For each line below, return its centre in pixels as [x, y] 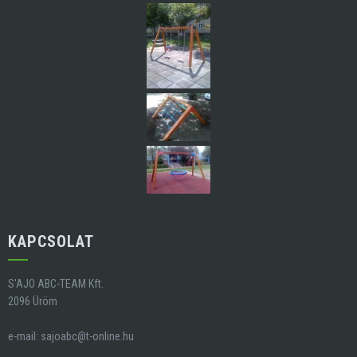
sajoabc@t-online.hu [87, 336]
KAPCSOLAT [51, 241]
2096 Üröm [33, 301]
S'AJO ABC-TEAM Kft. [56, 283]
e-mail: [24, 336]
